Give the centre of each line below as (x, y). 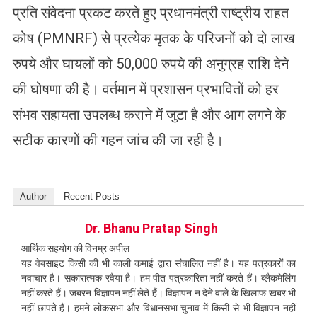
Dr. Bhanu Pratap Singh (151, 228)
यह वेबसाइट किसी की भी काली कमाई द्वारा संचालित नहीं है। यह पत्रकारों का (158, 263)
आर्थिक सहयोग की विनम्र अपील (75, 248)
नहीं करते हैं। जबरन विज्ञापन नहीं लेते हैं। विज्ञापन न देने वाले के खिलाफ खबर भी (158, 293)
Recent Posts (91, 196)
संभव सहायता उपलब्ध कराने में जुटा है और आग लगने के (149, 114)
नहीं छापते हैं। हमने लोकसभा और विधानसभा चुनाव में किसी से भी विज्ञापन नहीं (158, 307)
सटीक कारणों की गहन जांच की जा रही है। (118, 140)
